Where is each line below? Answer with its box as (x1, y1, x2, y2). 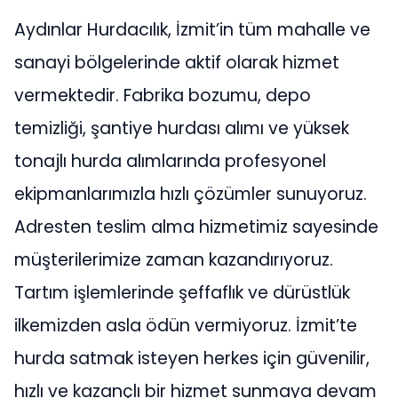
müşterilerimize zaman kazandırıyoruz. (14, 248, 333, 273)
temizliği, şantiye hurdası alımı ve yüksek (14, 116, 349, 141)
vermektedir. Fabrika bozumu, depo (14, 84, 311, 108)
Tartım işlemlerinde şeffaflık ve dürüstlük (14, 281, 350, 306)
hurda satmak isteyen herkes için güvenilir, (14, 346, 370, 371)
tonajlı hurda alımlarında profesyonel (14, 149, 326, 174)
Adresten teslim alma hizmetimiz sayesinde (14, 215, 378, 240)
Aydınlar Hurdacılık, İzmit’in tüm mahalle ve (14, 18, 370, 43)
